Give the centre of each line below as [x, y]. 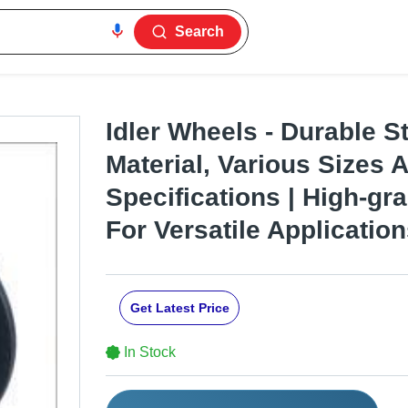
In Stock [150, 352]
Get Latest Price [179, 308]
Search [200, 31]
